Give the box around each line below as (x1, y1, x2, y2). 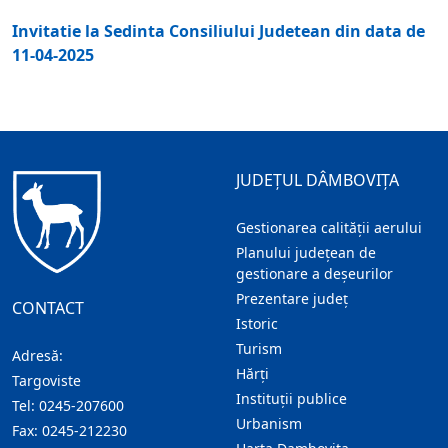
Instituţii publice (236, 389, 347, 409)
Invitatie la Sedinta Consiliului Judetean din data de (12, 20, 425, 42)
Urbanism (236, 414, 302, 434)
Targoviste (12, 371, 81, 390)
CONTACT (12, 297, 84, 319)
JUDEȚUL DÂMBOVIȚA (236, 169, 399, 192)
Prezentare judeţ (236, 289, 348, 309)
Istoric (236, 314, 278, 334)
